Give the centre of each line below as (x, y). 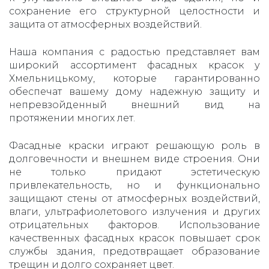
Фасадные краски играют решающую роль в (134, 146)
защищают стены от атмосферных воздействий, (134, 199)
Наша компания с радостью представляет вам (134, 52)
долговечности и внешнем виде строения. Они (134, 159)
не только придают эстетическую (134, 172)
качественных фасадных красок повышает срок (134, 238)
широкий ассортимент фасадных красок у (134, 65)
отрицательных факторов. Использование (134, 225)
